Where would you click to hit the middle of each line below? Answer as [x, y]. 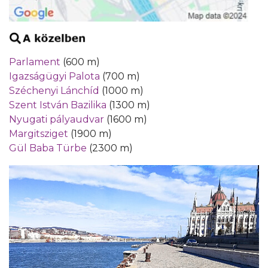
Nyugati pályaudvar [57, 119]
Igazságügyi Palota [54, 76]
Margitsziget [39, 133]
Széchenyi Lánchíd [54, 90]
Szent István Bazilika [58, 105]
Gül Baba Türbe [48, 148]
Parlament [35, 62]
